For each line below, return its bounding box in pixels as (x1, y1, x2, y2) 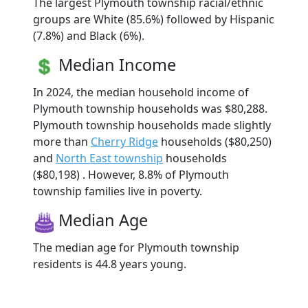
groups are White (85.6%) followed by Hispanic (33, 12, 274, 27)
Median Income (58, 54, 176, 76)
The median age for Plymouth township (33, 240, 239, 256)
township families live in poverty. (33, 184, 202, 199)
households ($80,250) (158, 134, 272, 150)
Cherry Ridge (91, 134, 158, 150)
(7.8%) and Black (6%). (33, 28, 144, 44)
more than (33, 134, 91, 150)
